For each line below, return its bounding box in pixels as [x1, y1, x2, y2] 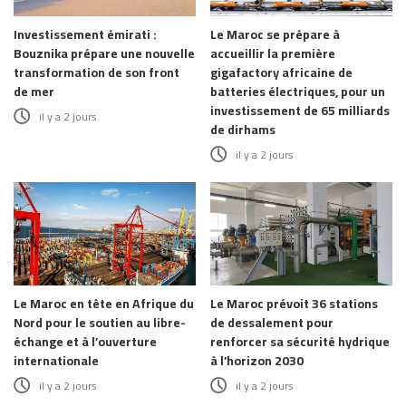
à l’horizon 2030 [210, 348, 304, 372]
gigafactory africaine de [210, 61, 353, 85]
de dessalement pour [210, 310, 333, 334]
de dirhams [210, 118, 275, 142]
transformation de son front [14, 61, 179, 85]
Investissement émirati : [14, 23, 157, 47]
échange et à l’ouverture [14, 329, 157, 353]
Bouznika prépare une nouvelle [14, 42, 195, 66]
